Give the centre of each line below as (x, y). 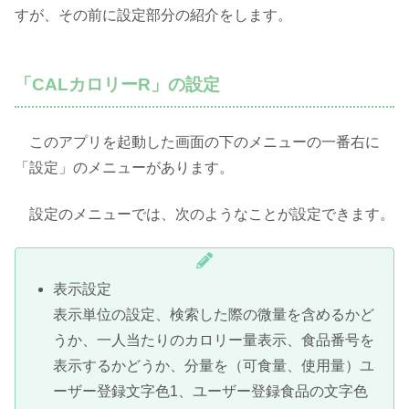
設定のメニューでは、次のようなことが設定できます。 (204, 214)
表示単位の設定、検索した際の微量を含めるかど (214, 315)
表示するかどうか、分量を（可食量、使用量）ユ (214, 366)
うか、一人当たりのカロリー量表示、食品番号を (214, 341)
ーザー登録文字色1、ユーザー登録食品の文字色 (211, 392)
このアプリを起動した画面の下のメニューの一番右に (197, 142)
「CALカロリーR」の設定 (117, 84)
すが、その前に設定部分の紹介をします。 (153, 15)
